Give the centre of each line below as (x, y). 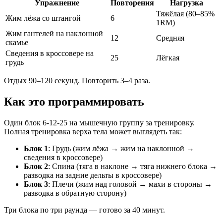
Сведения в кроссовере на (50, 53)
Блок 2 (36, 166)
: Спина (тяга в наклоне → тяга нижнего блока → (133, 166)
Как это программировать (74, 101)
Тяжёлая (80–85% (185, 13)
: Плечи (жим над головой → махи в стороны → (130, 184)
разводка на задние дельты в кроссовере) (93, 175)
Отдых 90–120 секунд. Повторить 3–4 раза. (77, 80)
